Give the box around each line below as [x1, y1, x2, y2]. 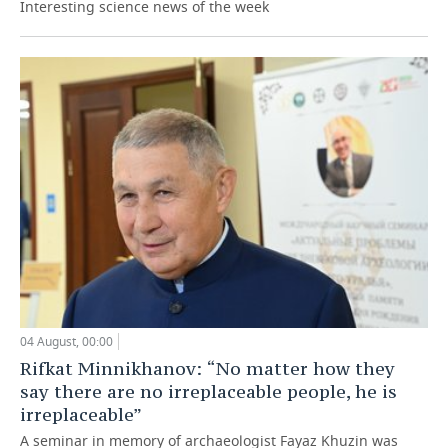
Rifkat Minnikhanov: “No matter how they [20, 357, 395, 381]
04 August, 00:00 [20, 333, 113, 351]
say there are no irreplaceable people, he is [20, 380, 397, 404]
